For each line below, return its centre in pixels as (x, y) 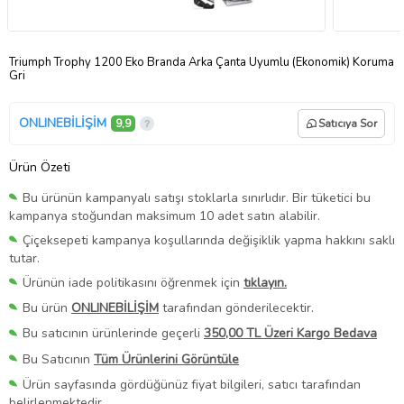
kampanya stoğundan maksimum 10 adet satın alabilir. (165, 216)
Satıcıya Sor (348, 123)
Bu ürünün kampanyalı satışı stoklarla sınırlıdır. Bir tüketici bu (197, 197)
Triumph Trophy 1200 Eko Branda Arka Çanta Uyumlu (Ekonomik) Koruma (202, 62)
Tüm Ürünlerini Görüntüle (166, 359)
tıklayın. (265, 283)
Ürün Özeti (40, 167)
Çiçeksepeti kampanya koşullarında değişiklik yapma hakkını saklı (209, 241)
